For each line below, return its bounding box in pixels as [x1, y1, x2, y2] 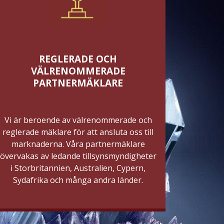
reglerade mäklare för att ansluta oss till [2, 126, 153, 137]
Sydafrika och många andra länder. [13, 174, 143, 185]
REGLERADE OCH [39, 52, 117, 65]
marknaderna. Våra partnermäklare [11, 138, 145, 149]
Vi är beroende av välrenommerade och [4, 114, 152, 125]
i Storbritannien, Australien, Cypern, [10, 162, 145, 173]
